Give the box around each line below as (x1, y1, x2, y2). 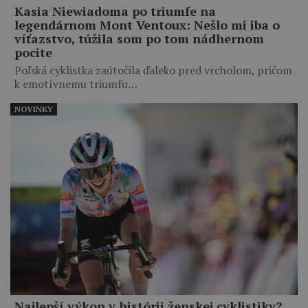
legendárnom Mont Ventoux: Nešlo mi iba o (14, 16, 280, 33)
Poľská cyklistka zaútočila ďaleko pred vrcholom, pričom (14, 62, 292, 78)
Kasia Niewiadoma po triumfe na (14, 2, 216, 19)
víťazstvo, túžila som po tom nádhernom (14, 30, 264, 47)
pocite (14, 43, 52, 60)
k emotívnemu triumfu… (14, 76, 137, 91)
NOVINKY (14, 103, 53, 114)
